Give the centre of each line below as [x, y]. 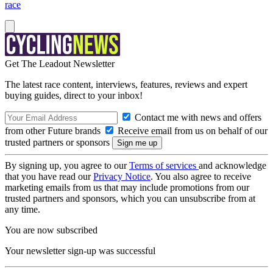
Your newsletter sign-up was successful [80, 251]
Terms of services [164, 165]
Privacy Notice [122, 176]
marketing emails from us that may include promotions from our [127, 187]
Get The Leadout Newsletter [60, 64]
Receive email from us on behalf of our [191, 131]
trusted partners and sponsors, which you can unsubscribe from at [130, 198]
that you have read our [49, 176]
